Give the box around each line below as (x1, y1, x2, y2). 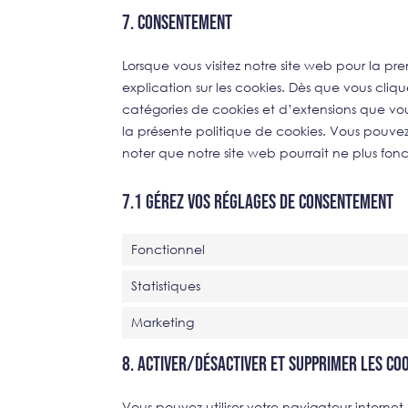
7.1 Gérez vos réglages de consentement (122, 189, 394, 215)
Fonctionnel (131, 240, 206, 259)
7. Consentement (122, 10, 233, 36)
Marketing (131, 313, 195, 331)
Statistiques (131, 277, 201, 295)
